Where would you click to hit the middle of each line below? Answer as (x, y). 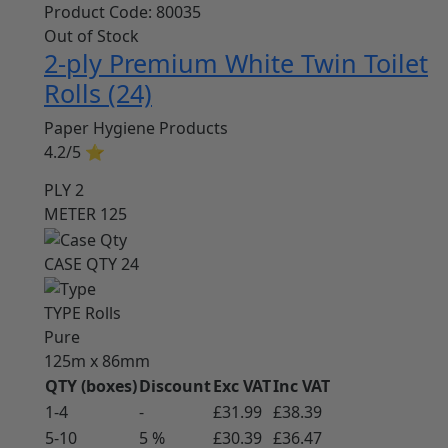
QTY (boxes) (91, 386)
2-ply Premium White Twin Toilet (236, 62)
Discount (175, 386)
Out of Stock (91, 35)
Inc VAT (301, 386)
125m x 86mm (97, 361)
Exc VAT (242, 386)
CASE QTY (82, 263)
